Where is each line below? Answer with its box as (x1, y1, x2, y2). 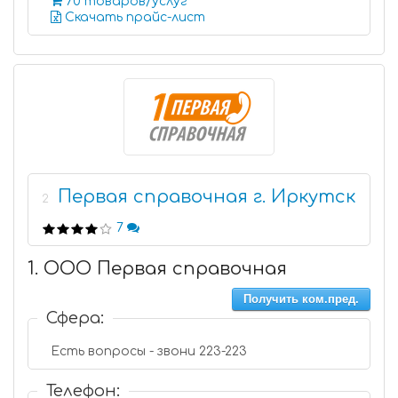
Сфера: (46, 309, 104, 327)
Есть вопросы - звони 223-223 (51, 345, 248, 358)
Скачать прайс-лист (61, 11, 205, 24)
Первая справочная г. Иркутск (58, 187, 355, 207)
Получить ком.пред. (243, 292, 359, 306)
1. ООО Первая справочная (28, 259, 287, 279)
